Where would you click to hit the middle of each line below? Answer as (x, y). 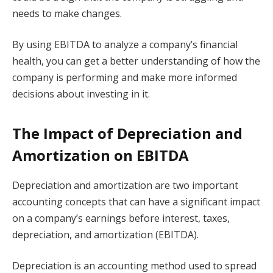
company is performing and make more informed (125, 78)
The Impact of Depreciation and (127, 133)
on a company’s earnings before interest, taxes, (121, 218)
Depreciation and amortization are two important (125, 185)
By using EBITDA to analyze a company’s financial (125, 45)
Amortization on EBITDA (101, 155)
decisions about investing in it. (81, 94)
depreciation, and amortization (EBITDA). (105, 234)
